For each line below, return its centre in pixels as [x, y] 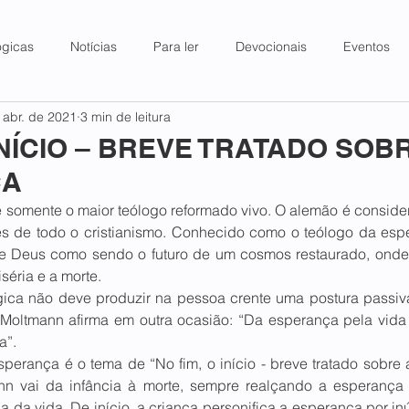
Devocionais [271, 46]
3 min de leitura [126, 116]
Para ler [176, 46]
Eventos [367, 46]
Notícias [94, 46]
